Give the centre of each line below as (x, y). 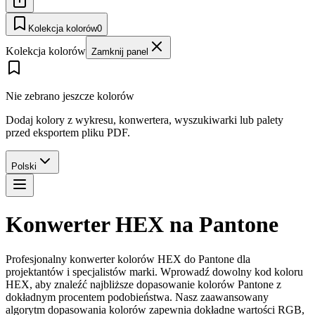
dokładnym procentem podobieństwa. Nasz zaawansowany (137, 297)
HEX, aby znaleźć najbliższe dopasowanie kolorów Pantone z (143, 284)
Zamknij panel (120, 52)
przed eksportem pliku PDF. (68, 133)
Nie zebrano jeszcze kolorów (70, 96)
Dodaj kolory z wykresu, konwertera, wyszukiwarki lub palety (144, 120)
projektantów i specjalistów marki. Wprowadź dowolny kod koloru (154, 271)
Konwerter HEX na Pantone (142, 225)
